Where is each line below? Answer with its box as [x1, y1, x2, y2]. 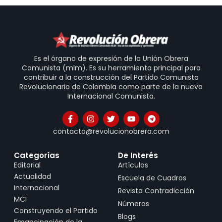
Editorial [14, 160, 41, 170]
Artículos [118, 160, 148, 170]
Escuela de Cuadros [118, 172, 186, 183]
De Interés [118, 150, 158, 161]
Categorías [14, 150, 59, 161]
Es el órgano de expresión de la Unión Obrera [34, 53, 188, 63]
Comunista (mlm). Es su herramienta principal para [21, 62, 201, 73]
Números [118, 198, 149, 209]
